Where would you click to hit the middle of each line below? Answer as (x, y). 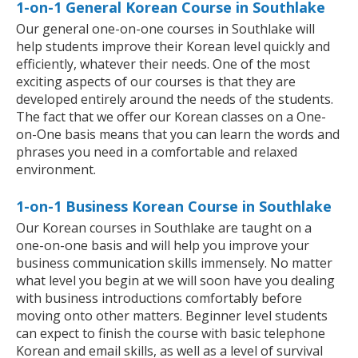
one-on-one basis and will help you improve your (163, 246)
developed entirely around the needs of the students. (175, 99)
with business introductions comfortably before (159, 298)
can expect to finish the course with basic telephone (171, 334)
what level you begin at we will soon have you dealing (175, 281)
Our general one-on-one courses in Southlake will (165, 29)
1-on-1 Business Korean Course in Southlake (174, 207)
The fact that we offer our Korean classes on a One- (171, 117)
